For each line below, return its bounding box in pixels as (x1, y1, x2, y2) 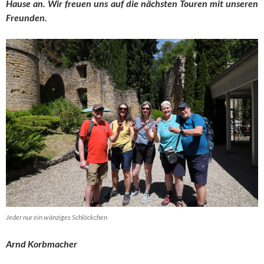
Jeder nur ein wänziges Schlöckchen (6, 212, 107, 222)
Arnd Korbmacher (6, 237, 77, 249)
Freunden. (6, 11, 47, 23)
